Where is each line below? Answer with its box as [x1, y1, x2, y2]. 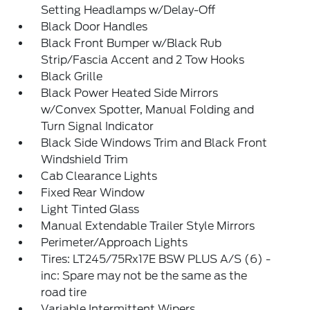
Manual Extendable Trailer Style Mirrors [41, 219, 255, 232]
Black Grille [41, 70, 103, 83]
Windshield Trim [41, 153, 129, 166]
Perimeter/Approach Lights [41, 236, 188, 249]
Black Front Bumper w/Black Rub [41, 37, 222, 50]
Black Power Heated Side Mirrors [41, 86, 219, 100]
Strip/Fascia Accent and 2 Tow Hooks [41, 53, 245, 66]
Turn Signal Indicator [41, 120, 154, 133]
